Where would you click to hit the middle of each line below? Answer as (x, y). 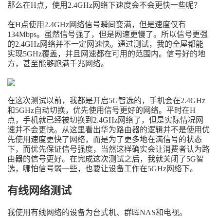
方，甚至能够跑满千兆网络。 (58, 64)
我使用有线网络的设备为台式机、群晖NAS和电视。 (97, 212)
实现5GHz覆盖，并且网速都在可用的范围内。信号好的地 (106, 54)
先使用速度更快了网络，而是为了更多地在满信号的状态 (105, 139)
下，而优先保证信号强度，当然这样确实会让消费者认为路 (109, 149)
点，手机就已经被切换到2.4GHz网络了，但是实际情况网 (105, 120)
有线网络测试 (39, 191)
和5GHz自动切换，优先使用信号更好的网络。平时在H (101, 110)
